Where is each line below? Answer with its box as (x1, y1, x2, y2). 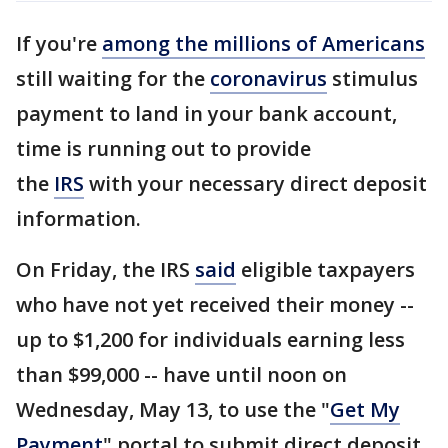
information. (16, 205, 141, 232)
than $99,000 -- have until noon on (16, 361, 347, 388)
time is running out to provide (16, 135, 311, 162)
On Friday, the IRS (16, 256, 195, 283)
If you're (16, 30, 102, 57)
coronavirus (210, 65, 327, 92)
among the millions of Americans (102, 30, 425, 57)
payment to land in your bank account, (16, 100, 397, 127)
